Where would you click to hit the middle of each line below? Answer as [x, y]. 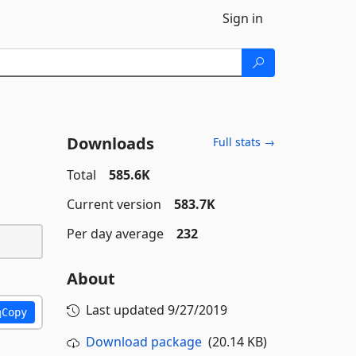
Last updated [126, 310]
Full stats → [244, 142]
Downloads [110, 143]
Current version [114, 204]
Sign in [243, 18]
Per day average [115, 234]
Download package [143, 342]
